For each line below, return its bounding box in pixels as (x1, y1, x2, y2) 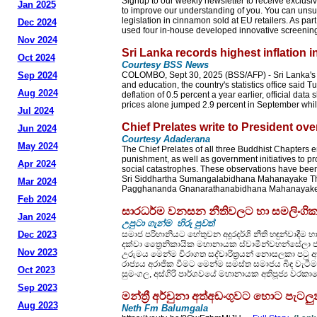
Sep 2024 (17, 70, 57, 81)
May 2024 (17, 141, 58, 151)
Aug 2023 (17, 300, 58, 311)
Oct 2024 (17, 52, 55, 63)
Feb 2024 (17, 194, 57, 204)
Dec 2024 (17, 17, 57, 28)
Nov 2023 (17, 247, 57, 258)
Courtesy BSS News (122, 59, 209, 70)
